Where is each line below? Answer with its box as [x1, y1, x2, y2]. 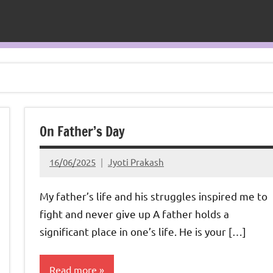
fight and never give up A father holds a [40, 207, 229, 220]
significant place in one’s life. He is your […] [40, 224, 246, 238]
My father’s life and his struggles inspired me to [40, 189, 268, 202]
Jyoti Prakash [108, 156, 164, 168]
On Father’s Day [40, 121, 125, 141]
